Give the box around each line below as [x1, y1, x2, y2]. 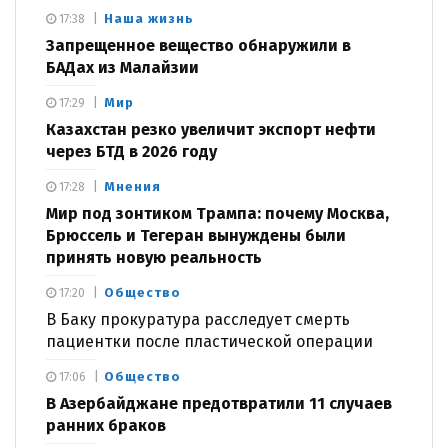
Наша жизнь [104, 11, 194, 27]
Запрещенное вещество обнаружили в [46, 36, 351, 56]
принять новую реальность [46, 248, 262, 268]
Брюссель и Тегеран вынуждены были [46, 226, 346, 246]
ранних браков [46, 416, 166, 436]
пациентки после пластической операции [46, 332, 373, 352]
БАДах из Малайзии [46, 58, 199, 78]
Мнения [104, 179, 161, 195]
